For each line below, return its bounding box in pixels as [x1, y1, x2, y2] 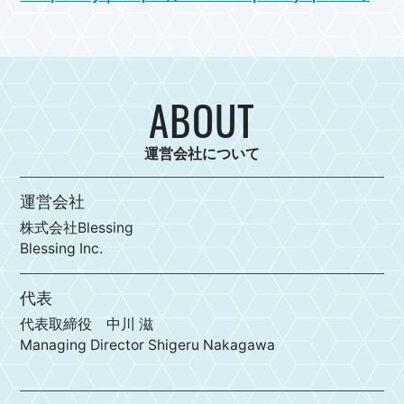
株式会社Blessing [20, 219, 134, 237]
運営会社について [144, 142, 260, 164]
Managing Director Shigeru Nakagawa [20, 336, 276, 354]
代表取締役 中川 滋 [20, 316, 154, 334]
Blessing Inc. [20, 240, 104, 258]
